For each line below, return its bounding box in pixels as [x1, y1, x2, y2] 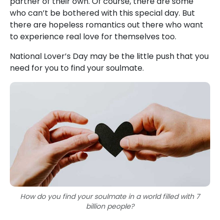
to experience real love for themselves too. [10, 31, 176, 42]
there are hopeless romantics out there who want [10, 19, 203, 30]
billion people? [86, 201, 134, 212]
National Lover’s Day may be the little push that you [10, 51, 209, 62]
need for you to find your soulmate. [10, 62, 144, 74]
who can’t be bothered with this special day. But [10, 7, 195, 19]
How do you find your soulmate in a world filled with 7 [20, 192, 200, 202]
